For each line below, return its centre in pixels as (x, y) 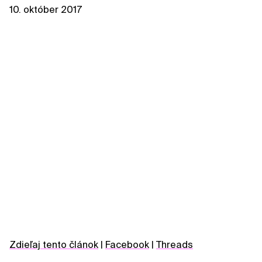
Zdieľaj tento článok (54, 244)
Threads (175, 244)
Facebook (127, 244)
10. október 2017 (46, 9)
